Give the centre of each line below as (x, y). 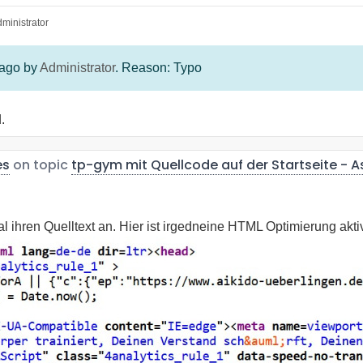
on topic (41, 164)
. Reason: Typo (158, 67)
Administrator (77, 67)
